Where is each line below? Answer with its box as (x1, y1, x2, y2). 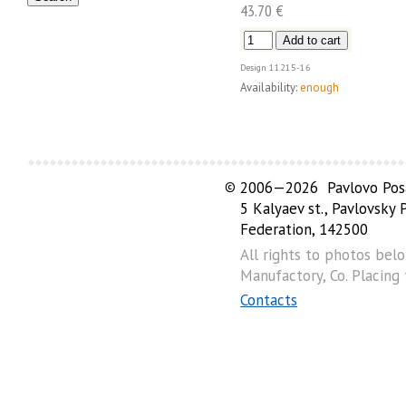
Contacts (240, 290, 297, 311)
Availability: (240, 80, 297, 96)
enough (300, 80, 339, 96)
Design (240, 61, 266, 73)
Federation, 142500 (240, 219, 368, 240)
